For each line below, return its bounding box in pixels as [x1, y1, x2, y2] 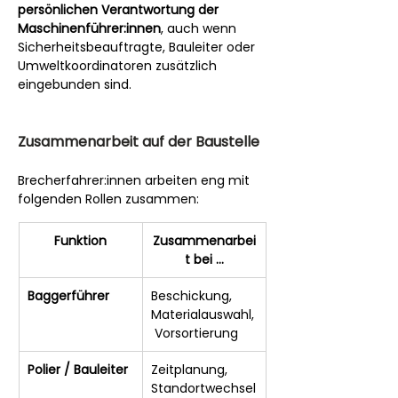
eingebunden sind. [18, 75, 131, 93]
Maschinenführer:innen [18, 19, 161, 37]
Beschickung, [151, 286, 235, 305]
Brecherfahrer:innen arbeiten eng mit [18, 171, 253, 189]
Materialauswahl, [151, 305, 254, 323]
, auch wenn [161, 19, 240, 37]
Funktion [54, 231, 107, 250]
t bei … [184, 250, 224, 268]
